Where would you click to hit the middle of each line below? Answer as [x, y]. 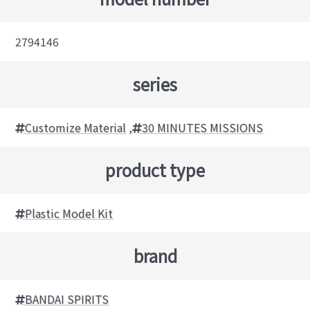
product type [155, 170]
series [155, 84]
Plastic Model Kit [69, 213]
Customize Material [76, 127]
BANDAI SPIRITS [67, 299]
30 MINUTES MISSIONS [203, 127]
